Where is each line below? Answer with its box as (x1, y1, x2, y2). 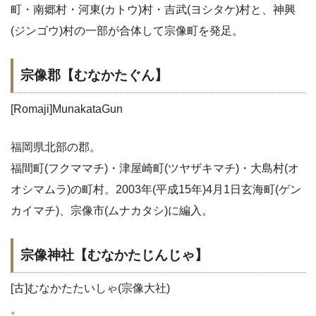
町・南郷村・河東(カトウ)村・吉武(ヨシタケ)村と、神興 (11, 3, 296, 16)
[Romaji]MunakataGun (11, 102, 123, 115)
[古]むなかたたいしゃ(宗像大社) (11, 282, 170, 295)
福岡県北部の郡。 (11, 140, 101, 153)
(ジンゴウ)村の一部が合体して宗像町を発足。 (11, 24, 243, 37)
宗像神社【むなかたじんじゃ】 (20, 247, 208, 262)
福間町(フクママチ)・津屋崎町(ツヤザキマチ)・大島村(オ (11, 162, 299, 174)
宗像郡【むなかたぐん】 (20, 67, 168, 83)
